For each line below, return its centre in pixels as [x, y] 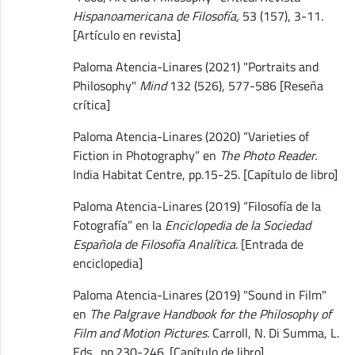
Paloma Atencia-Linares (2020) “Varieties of [191, 136]
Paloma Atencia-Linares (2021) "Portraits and [195, 66]
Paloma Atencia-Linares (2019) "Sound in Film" [199, 294]
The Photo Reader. [268, 155]
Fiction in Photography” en [146, 155]
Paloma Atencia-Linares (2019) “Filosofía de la [197, 206]
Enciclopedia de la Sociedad [237, 225]
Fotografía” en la [118, 225]
